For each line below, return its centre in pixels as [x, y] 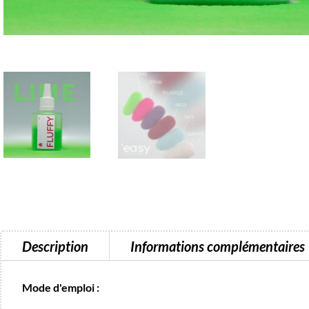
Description [55, 246]
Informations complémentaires [218, 246]
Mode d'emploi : [61, 287]
